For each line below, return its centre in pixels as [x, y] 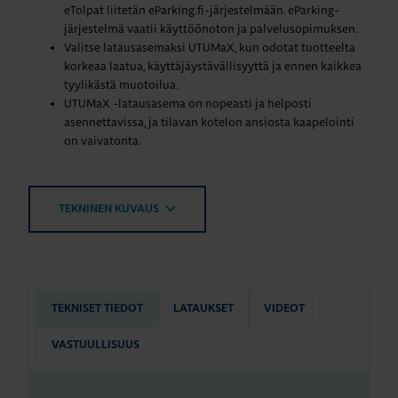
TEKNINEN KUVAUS [110, 210]
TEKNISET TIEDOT [97, 309]
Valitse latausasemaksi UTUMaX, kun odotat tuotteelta [210, 48]
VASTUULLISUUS [96, 346]
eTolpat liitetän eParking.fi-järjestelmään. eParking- [202, 10]
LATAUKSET [203, 309]
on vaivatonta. [103, 141]
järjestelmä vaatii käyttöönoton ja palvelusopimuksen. [211, 29]
